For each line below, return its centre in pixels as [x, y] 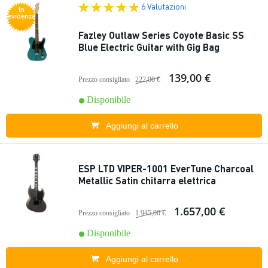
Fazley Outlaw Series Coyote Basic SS [161, 35]
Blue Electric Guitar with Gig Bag [149, 47]
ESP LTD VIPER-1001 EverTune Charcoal [166, 168]
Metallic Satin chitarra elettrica [147, 180]
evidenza [22, 16]
